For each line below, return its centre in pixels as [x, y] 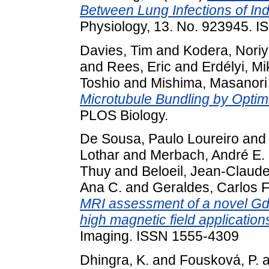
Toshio [100, 83]
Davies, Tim [116, 50]
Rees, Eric [139, 66]
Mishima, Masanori [209, 83]
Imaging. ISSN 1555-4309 [159, 236]
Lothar [100, 155]
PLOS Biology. [124, 115]
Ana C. [101, 188]
